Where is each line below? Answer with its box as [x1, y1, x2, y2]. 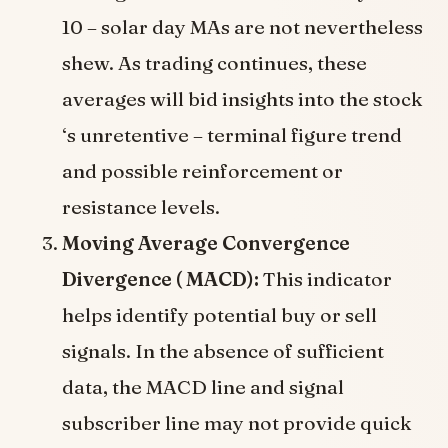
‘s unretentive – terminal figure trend [62, 123, 403, 148]
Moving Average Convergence [62, 231, 351, 256]
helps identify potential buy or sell [62, 303, 378, 328]
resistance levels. [62, 195, 221, 220]
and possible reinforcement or [62, 159, 344, 184]
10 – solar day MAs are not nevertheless [62, 15, 424, 40]
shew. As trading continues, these [62, 51, 368, 76]
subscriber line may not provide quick [62, 411, 413, 436]
